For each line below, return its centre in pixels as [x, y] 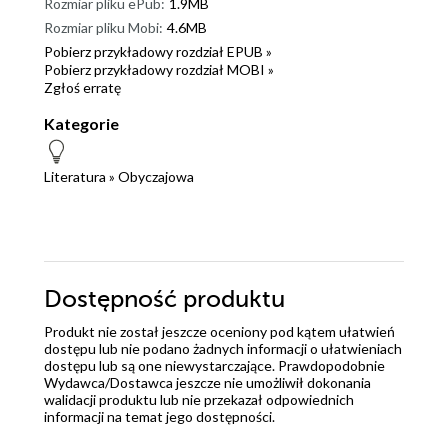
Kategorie [81, 123]
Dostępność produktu [164, 299]
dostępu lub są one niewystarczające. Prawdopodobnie [214, 365]
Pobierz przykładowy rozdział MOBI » [159, 69]
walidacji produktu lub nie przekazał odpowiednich [199, 399]
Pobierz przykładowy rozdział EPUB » [158, 51]
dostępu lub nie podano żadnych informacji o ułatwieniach [223, 348]
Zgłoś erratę [82, 87]
